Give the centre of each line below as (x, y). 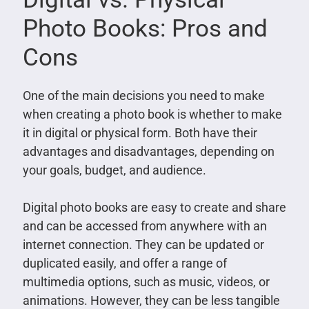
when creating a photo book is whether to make (152, 114)
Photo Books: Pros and (145, 28)
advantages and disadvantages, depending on (148, 151)
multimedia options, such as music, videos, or (146, 281)
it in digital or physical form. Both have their (140, 132)
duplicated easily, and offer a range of (124, 263)
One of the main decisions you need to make (143, 95)
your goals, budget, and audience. (114, 170)
